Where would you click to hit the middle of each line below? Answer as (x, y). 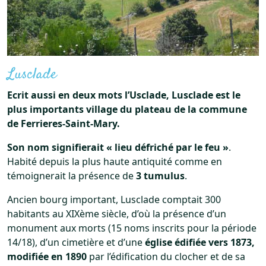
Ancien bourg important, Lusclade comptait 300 (114, 199)
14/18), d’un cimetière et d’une (76, 242)
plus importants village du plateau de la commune (127, 109)
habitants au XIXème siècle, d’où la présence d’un (117, 213)
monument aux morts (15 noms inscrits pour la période (132, 228)
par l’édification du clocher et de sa (166, 256)
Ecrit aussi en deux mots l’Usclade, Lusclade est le (124, 95)
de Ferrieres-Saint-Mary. (64, 123)
